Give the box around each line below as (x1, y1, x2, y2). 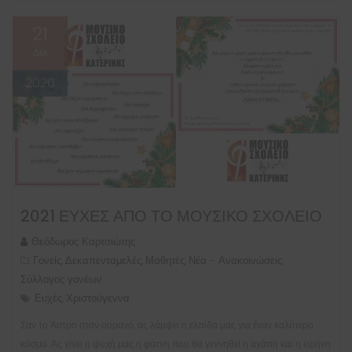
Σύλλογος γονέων (20, 271, 102, 287)
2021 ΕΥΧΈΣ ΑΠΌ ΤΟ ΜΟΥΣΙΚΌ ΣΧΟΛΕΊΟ (20, 204, 322, 227)
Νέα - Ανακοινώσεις (189, 252, 282, 268)
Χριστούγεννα (66, 290, 130, 306)
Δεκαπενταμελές (65, 252, 141, 268)
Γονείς (33, 252, 61, 268)
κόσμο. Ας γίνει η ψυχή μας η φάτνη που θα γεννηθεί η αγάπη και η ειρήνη (20, 336, 331, 350)
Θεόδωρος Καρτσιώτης (31, 233, 135, 249)
